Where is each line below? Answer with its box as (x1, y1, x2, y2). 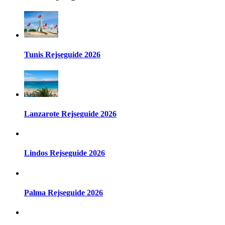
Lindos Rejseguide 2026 (24, 149, 105, 158)
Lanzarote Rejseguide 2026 (24, 109, 117, 118)
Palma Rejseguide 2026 (24, 188, 103, 197)
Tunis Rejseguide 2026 (24, 50, 100, 59)
